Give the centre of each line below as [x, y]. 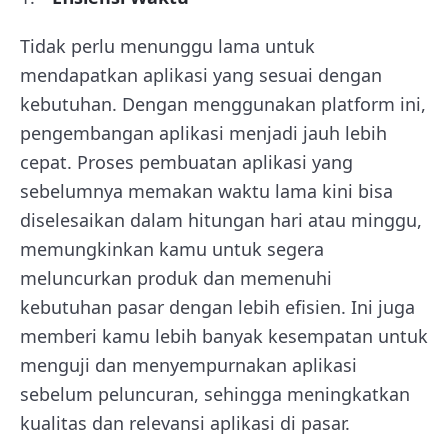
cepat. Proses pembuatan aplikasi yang [186, 162]
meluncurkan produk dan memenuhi [176, 278]
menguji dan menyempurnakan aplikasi [188, 365]
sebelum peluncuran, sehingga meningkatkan [215, 394]
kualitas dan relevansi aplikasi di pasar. [185, 423]
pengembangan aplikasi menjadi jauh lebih [203, 133]
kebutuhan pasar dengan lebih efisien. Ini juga [217, 307]
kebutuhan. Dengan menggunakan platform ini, [223, 104]
